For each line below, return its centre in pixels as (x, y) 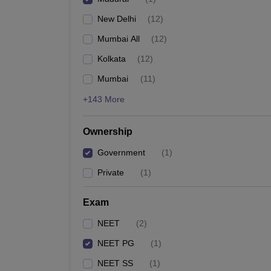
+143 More (104, 99)
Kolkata (112, 59)
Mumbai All (119, 39)
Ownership (108, 132)
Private (111, 172)
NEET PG (116, 243)
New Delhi (117, 19)
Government (121, 152)
